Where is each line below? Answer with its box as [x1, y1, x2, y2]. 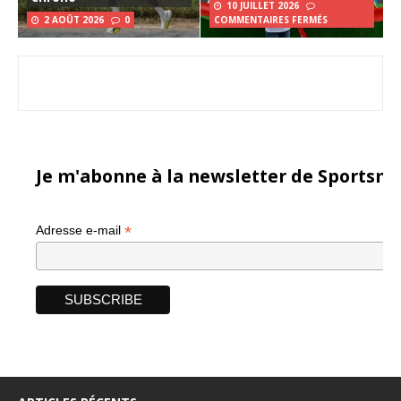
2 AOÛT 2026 [44, 13, 104, 26]
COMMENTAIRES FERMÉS [214, 13, 328, 26]
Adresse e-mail [36, 222, 124, 237]
